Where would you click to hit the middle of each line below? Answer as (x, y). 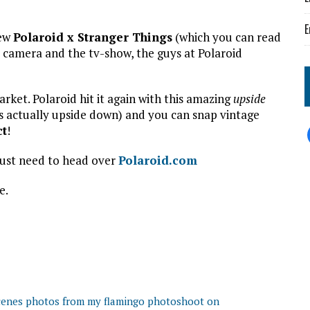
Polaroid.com (158, 160)
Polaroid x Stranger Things (93, 37)
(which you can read (227, 37)
